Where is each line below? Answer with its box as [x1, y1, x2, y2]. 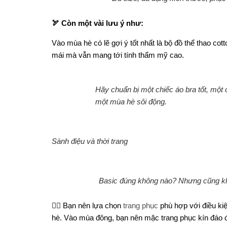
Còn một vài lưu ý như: [61, 19, 143, 28]
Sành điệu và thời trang [52, 137, 128, 146]
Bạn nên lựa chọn [61, 201, 123, 210]
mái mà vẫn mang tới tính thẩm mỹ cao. [52, 51, 184, 60]
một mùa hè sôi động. [95, 97, 167, 106]
